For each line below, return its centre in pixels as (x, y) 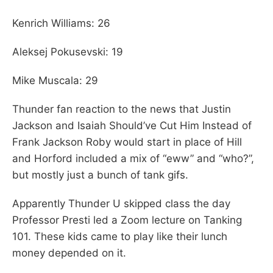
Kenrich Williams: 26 (61, 23)
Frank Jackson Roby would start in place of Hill (127, 142)
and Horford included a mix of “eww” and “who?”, (133, 158)
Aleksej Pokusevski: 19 (68, 51)
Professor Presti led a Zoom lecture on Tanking (127, 220)
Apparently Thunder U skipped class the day (121, 203)
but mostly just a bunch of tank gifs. (100, 175)
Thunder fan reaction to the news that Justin (122, 109)
